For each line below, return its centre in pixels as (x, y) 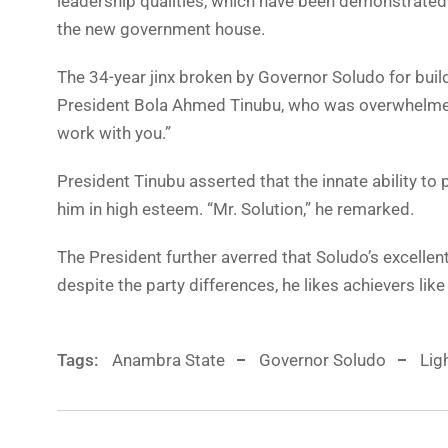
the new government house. (161, 29)
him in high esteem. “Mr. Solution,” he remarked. (235, 209)
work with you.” (114, 133)
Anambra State (168, 360)
